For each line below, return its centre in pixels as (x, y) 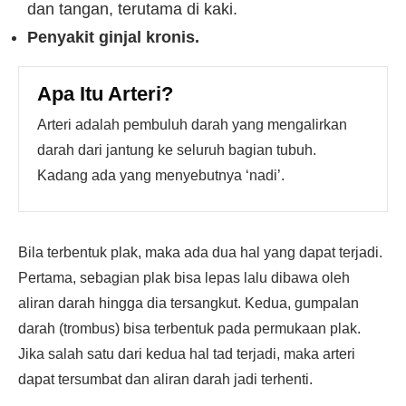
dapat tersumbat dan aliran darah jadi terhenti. (165, 379)
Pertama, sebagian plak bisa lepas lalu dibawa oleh (184, 278)
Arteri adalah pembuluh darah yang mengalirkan (192, 125)
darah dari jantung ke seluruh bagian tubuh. (177, 150)
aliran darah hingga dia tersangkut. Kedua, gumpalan (188, 303)
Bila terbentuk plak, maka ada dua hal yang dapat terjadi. (200, 252)
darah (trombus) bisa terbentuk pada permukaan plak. (189, 329)
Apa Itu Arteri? (105, 94)
